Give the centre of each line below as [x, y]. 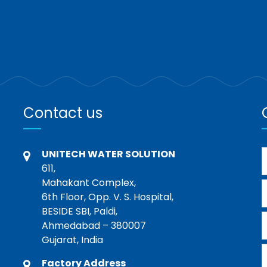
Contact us [63, 113]
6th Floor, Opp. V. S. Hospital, [108, 197]
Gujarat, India [72, 240]
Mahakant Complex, [89, 182]
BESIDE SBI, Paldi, [80, 211]
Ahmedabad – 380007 [94, 225]
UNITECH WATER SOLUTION [108, 154]
